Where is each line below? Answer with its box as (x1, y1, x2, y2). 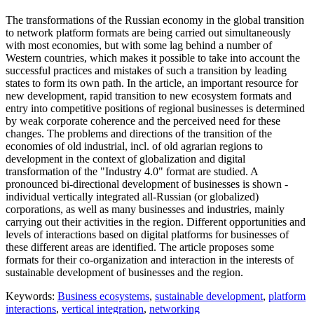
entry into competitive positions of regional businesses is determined (6, 102, 305, 115)
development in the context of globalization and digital (6, 153, 245, 165)
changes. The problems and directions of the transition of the (6, 128, 272, 140)
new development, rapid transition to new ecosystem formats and (6, 90, 292, 102)
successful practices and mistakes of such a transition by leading (6, 64, 287, 77)
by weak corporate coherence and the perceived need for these (6, 115, 280, 128)
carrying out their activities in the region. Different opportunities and (6, 216, 306, 228)
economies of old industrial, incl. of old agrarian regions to (6, 140, 263, 153)
